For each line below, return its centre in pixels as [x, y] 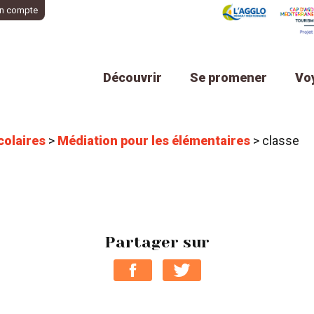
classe [281, 141]
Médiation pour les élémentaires [154, 141]
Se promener [228, 78]
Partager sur [157, 243]
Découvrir [132, 78]
